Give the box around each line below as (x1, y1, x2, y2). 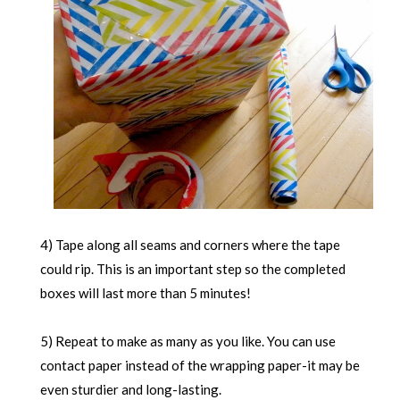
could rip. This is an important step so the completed (39, 260, 346, 277)
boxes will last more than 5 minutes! (39, 284, 251, 301)
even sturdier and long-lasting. (39, 380, 221, 397)
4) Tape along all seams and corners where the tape (39, 236, 340, 253)
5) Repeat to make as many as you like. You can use (39, 332, 336, 349)
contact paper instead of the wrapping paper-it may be (39, 356, 360, 373)
